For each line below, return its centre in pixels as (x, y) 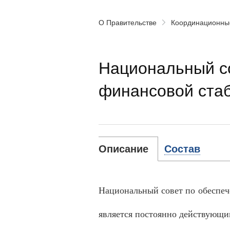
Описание (123, 149)
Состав (182, 149)
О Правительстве (128, 22)
